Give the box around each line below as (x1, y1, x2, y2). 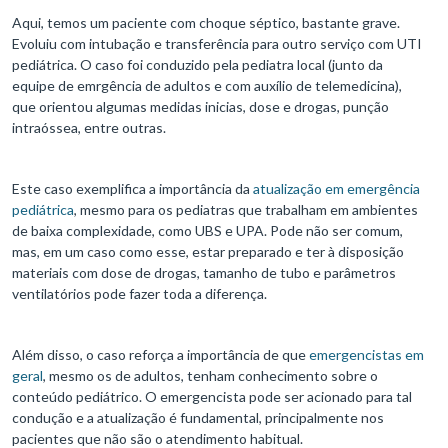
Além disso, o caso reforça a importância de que (12, 346, 309, 364)
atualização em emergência (253, 180, 420, 198)
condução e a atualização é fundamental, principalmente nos (12, 409, 384, 427)
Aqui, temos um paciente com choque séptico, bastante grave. (12, 14, 400, 32)
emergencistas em (309, 346, 424, 364)
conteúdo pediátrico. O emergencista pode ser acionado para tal (12, 388, 412, 406)
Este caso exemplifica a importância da (12, 180, 253, 198)
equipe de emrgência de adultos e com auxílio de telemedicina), (12, 77, 402, 95)
